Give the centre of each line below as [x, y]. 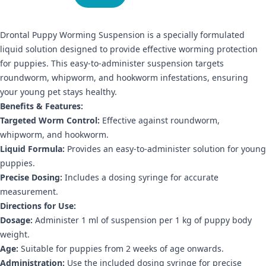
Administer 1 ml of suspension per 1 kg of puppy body [142, 220]
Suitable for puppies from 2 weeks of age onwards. [121, 249]
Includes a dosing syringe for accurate [140, 178]
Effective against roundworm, [160, 121]
